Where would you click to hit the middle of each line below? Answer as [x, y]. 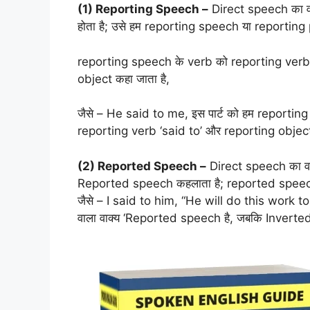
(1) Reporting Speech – [143, 9]
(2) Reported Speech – [142, 166]
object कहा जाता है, [124, 79]
